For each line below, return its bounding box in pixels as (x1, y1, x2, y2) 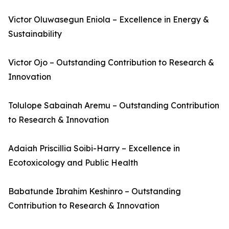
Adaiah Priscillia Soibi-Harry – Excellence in (8, 143, 180, 153)
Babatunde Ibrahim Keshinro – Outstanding (8, 186, 181, 196)
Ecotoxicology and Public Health (8, 157, 138, 168)
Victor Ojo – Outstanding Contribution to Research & (8, 57, 214, 67)
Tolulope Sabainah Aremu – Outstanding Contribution (8, 100, 219, 110)
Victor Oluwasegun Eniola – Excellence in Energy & (8, 14, 209, 25)
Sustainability (8, 29, 62, 39)
